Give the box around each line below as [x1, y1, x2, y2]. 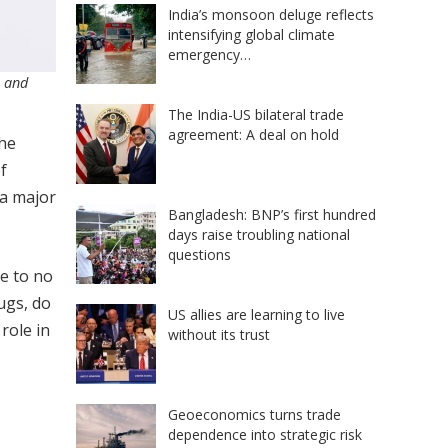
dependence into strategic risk [168, 424, 362, 444]
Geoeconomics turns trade [168, 404, 341, 424]
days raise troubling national [168, 224, 350, 244]
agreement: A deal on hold [168, 124, 339, 144]
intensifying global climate [168, 24, 335, 44]
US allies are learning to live [168, 304, 345, 324]
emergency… [168, 44, 251, 64]
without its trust [168, 324, 270, 344]
